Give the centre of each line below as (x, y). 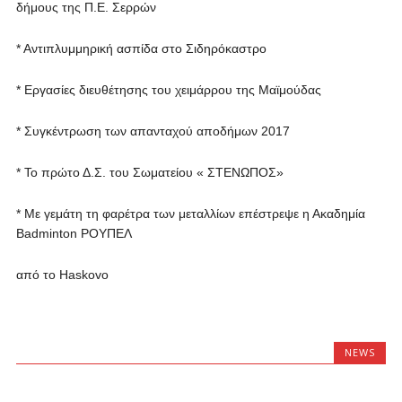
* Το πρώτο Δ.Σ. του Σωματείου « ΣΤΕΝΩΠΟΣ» (149, 172)
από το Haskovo (62, 275)
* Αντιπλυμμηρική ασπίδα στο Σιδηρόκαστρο (141, 48)
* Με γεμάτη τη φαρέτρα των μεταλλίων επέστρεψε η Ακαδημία (190, 214)
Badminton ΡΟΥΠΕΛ (74, 233)
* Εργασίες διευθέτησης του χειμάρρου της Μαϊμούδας (168, 90)
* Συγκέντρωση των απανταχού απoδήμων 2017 (153, 131)
